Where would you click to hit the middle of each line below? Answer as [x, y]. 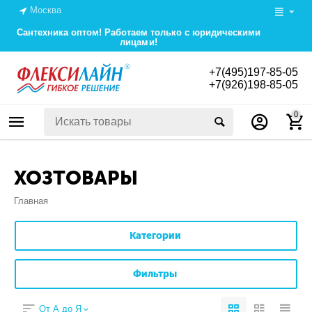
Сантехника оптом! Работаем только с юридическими [139, 33]
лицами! [139, 42]
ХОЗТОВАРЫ [76, 178]
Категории [155, 235]
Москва [46, 10]
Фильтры [155, 274]
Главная [31, 201]
